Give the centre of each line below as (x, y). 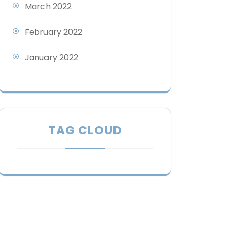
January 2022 (51, 58)
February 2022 (53, 32)
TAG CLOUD (85, 131)
